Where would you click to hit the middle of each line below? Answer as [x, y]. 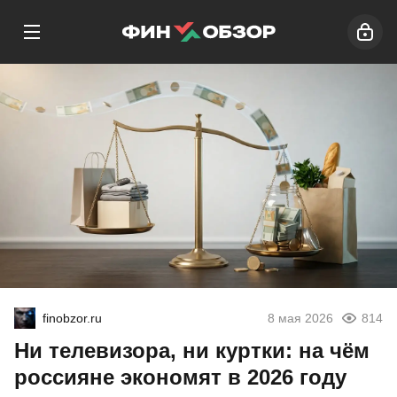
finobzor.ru [72, 319]
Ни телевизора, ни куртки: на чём [192, 351]
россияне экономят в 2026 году [180, 378]
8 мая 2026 [300, 319]
